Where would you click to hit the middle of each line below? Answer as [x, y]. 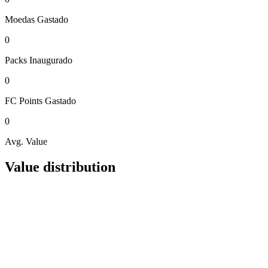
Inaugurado [51, 60]
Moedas [20, 19]
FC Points [24, 100]
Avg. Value [26, 141]
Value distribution [60, 167]
